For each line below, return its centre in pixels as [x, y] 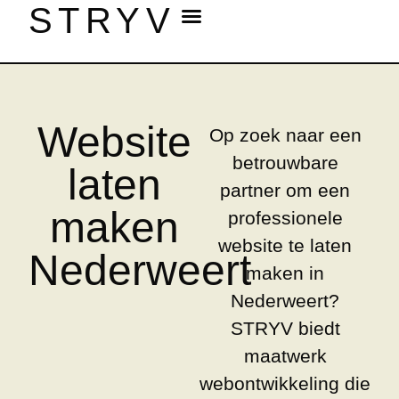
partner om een [285, 190]
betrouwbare [285, 163]
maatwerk [285, 356]
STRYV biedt [285, 328]
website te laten [285, 245]
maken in [285, 273]
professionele [285, 218]
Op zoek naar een [285, 135]
